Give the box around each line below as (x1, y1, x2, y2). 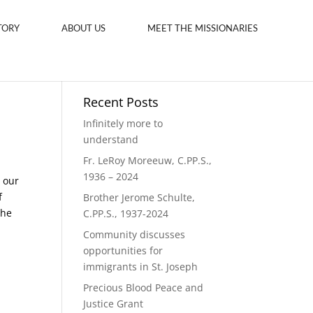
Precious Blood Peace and (83, 281, 204, 294)
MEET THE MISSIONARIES (147, 22, 258, 34)
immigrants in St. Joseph (83, 260, 198, 273)
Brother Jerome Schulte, (83, 191, 196, 204)
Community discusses (83, 228, 186, 241)
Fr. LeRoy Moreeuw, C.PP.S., (83, 154, 212, 167)
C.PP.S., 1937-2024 (83, 207, 169, 220)
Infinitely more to (83, 117, 163, 130)
